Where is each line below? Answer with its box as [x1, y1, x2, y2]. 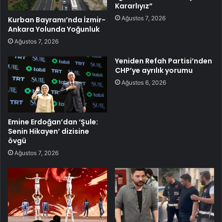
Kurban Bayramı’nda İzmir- [8, 14, 106, 25]
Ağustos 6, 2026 [121, 78, 166, 86]
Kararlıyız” [115, 1, 153, 11]
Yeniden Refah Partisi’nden [115, 55, 212, 66]
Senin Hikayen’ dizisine [8, 126, 89, 136]
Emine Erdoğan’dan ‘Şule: [8, 116, 98, 127]
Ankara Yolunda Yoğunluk [8, 24, 100, 34]
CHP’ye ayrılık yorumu [115, 65, 193, 75]
